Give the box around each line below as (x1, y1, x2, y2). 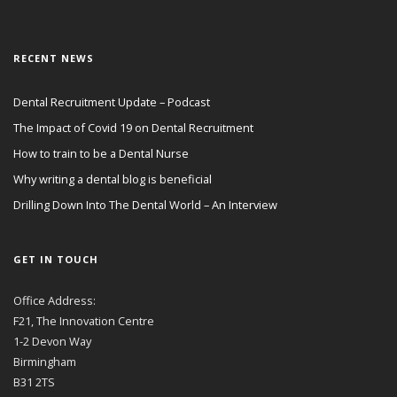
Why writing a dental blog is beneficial (13, 170, 212, 187)
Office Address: (13, 292, 96, 308)
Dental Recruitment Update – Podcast (13, 93, 210, 110)
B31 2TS (13, 373, 55, 390)
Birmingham (13, 353, 76, 370)
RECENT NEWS (13, 51, 94, 66)
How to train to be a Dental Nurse (13, 144, 189, 161)
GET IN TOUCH (13, 252, 98, 266)
